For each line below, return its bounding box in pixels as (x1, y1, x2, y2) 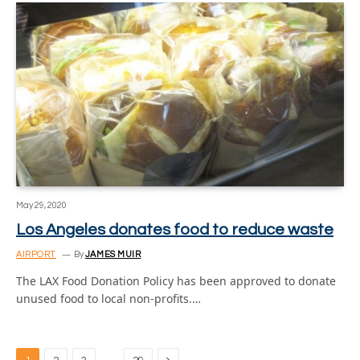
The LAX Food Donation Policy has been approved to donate (16, 273, 336, 288)
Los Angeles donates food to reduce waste (16, 222, 333, 238)
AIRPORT (16, 250, 56, 259)
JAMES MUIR (84, 250, 141, 259)
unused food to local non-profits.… (16, 291, 201, 306)
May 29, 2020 (16, 201, 67, 210)
